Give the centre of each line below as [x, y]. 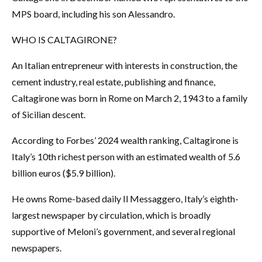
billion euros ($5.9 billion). [63, 173]
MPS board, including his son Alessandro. [93, 14]
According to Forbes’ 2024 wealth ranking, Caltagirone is [125, 140]
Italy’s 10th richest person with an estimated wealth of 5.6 [126, 157]
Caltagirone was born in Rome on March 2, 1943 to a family [130, 98]
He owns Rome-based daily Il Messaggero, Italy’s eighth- [125, 199]
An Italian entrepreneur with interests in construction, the [125, 65]
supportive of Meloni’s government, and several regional [123, 232]
